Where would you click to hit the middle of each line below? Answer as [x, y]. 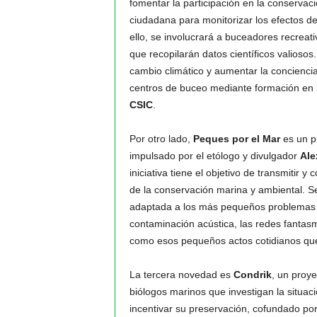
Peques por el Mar [236, 139]
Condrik [252, 275]
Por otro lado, [161, 139]
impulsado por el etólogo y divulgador [214, 156]
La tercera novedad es [181, 275]
